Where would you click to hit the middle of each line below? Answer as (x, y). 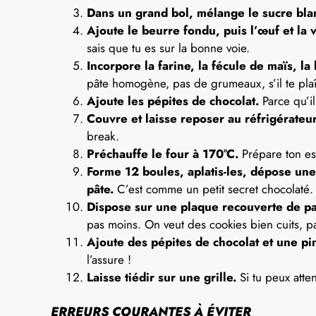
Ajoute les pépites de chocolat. (173, 101)
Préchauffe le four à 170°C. (163, 154)
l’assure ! (109, 260)
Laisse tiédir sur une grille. (162, 277)
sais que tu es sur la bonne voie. (168, 48)
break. (103, 136)
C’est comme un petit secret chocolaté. (213, 189)
